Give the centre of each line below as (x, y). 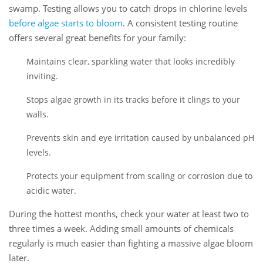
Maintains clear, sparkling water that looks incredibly (131, 62)
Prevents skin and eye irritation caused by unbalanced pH (140, 138)
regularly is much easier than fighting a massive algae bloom (131, 243)
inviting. (42, 76)
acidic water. (51, 191)
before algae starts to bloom (66, 23)
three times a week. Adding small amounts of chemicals (121, 229)
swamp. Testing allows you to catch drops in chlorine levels (128, 9)
